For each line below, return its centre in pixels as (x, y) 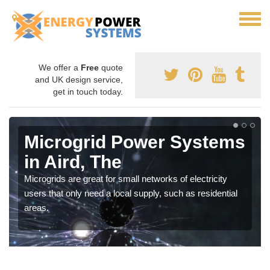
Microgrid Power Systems (135, 142)
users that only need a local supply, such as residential (131, 193)
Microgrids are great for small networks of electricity (126, 179)
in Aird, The (73, 162)
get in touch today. (88, 92)
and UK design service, (79, 80)
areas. (36, 208)
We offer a (60, 67)
